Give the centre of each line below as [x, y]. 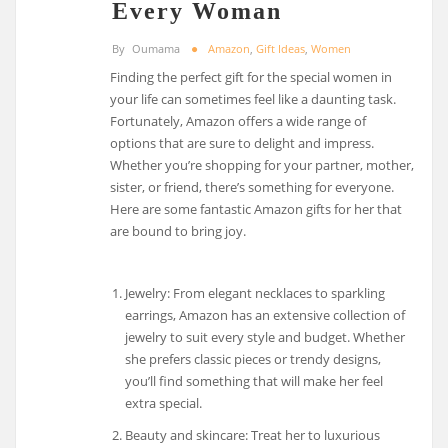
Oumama [156, 48]
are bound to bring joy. [178, 230]
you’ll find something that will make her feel [253, 381]
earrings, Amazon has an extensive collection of [264, 315]
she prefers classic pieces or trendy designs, [252, 359]
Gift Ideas [280, 48]
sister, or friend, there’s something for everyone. [252, 186]
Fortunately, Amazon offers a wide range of [238, 120]
